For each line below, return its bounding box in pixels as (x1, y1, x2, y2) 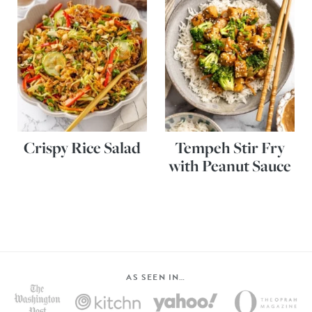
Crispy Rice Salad (23, 137, 141, 159)
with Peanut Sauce (168, 155, 291, 177)
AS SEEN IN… (126, 271, 186, 284)
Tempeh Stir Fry (174, 137, 285, 159)
